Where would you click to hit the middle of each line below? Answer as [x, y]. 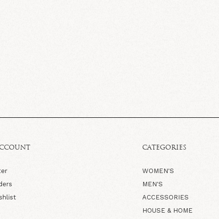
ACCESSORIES [165, 197]
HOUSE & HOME [167, 210]
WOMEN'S [158, 171]
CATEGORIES [164, 148]
